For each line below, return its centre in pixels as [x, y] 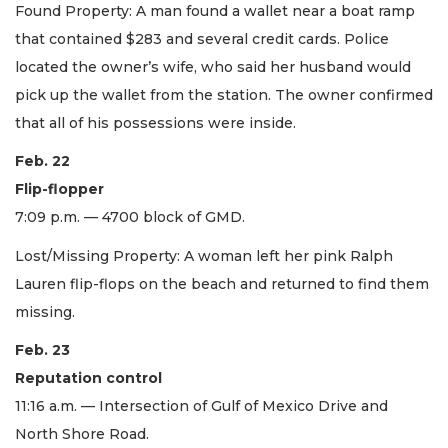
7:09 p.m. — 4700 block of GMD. [132, 217]
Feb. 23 [42, 350]
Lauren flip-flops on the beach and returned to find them [222, 283]
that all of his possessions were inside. [155, 122]
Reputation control [88, 378]
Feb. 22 [42, 161]
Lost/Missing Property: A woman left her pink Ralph [204, 255]
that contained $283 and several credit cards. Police [202, 38]
